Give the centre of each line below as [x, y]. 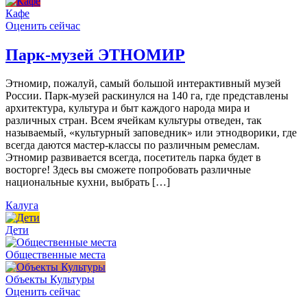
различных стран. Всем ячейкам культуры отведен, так [134, 121]
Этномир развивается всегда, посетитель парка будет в [133, 158]
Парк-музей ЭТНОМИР [95, 54]
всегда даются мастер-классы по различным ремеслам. [133, 145]
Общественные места [56, 255]
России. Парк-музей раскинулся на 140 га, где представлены [147, 96]
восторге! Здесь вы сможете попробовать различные [128, 170]
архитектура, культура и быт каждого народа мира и [128, 108]
